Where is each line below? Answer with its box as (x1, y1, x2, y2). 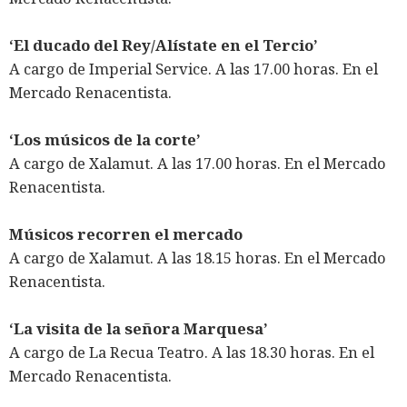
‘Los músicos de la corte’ (9, 129, 201, 151)
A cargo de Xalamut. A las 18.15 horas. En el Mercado (9, 247, 386, 269)
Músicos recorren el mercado (9, 223, 243, 245)
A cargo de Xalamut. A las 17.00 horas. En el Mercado (9, 153, 386, 174)
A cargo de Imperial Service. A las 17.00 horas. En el (9, 58, 378, 80)
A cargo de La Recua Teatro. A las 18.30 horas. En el (9, 342, 374, 363)
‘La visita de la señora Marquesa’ (9, 318, 268, 340)
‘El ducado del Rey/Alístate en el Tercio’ (9, 35, 318, 56)
